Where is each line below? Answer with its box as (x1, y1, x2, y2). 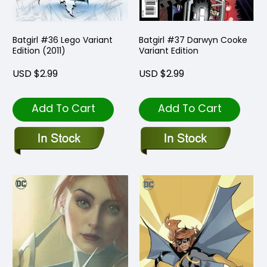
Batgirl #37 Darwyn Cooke (139, 34, 247, 46)
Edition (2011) (13, 45, 66, 57)
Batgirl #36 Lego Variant (13, 34, 113, 46)
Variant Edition (139, 45, 198, 57)
